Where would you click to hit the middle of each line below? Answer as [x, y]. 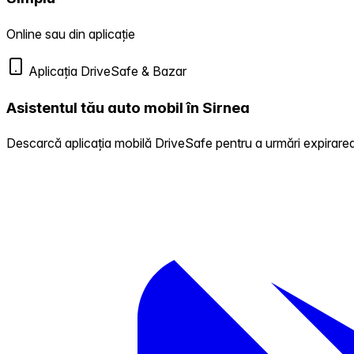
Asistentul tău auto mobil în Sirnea [128, 107]
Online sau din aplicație [71, 34]
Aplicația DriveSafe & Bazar [106, 71]
